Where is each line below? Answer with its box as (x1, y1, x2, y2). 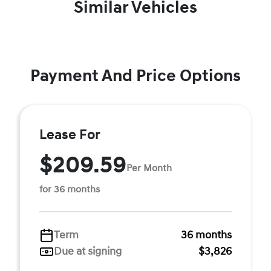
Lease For (39, 126, 100, 143)
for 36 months (39, 183, 100, 195)
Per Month (126, 162, 172, 174)
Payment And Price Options (30, 65, 241, 87)
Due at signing (54, 244, 122, 258)
